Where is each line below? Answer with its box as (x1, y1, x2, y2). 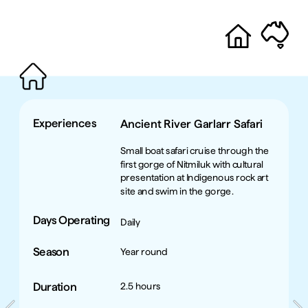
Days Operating (32, 213, 110, 228)
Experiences (32, 116, 96, 130)
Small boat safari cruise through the (120, 144, 269, 156)
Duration (32, 280, 77, 294)
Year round (120, 245, 168, 257)
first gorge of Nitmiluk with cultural (120, 157, 263, 170)
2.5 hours (120, 280, 161, 292)
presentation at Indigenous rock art (120, 171, 268, 183)
